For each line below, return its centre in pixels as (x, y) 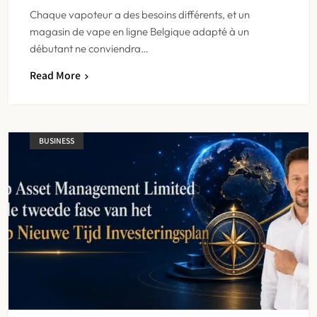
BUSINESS (57, 141)
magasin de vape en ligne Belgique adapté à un (139, 31)
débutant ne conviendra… (89, 48)
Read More (55, 75)
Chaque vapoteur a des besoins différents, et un (140, 14)
